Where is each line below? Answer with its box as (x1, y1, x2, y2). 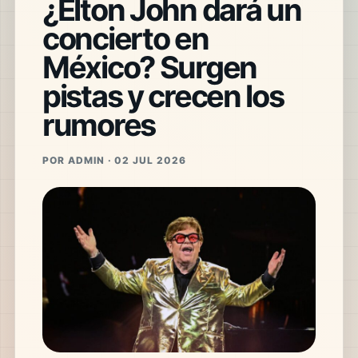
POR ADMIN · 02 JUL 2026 (42, 153, 187, 166)
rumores (42, 105, 155, 143)
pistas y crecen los (42, 77, 284, 114)
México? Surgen (42, 48, 257, 86)
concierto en (42, 19, 209, 57)
